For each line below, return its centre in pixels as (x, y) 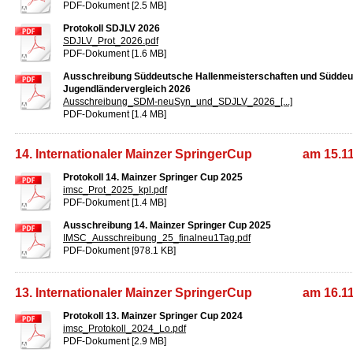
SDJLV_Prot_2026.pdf (111, 41)
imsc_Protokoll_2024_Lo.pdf (124, 329)
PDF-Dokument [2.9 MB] (115, 341)
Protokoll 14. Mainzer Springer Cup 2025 (153, 177)
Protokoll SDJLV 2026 (111, 28)
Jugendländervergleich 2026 (127, 89)
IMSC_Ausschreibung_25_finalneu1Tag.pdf (157, 238)
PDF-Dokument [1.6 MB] (115, 54)
